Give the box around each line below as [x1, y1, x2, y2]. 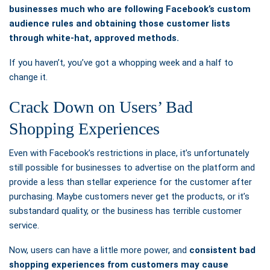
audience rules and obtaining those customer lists [9, 18, 230, 30]
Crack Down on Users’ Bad [9, 98, 193, 117]
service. [9, 220, 39, 231]
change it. [9, 72, 48, 83]
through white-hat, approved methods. [9, 33, 179, 44]
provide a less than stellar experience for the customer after [9, 177, 252, 188]
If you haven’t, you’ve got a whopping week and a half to [9, 57, 233, 69]
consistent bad [189, 245, 256, 256]
